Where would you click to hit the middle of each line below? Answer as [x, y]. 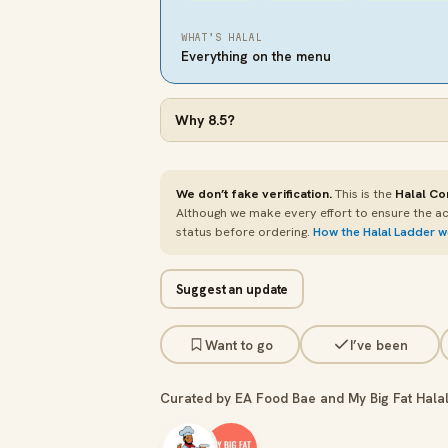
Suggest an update [232, 289]
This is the [363, 193]
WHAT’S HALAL [221, 37]
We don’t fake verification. [254, 193]
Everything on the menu [256, 56]
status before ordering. [244, 231]
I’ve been [378, 344]
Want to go [238, 344]
